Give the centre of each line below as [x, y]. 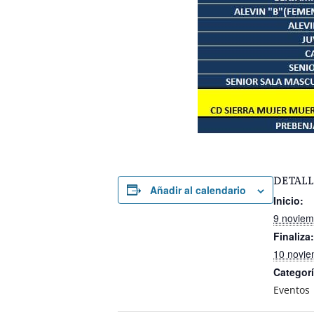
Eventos [292, 289]
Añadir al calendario [198, 190]
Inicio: [288, 200]
